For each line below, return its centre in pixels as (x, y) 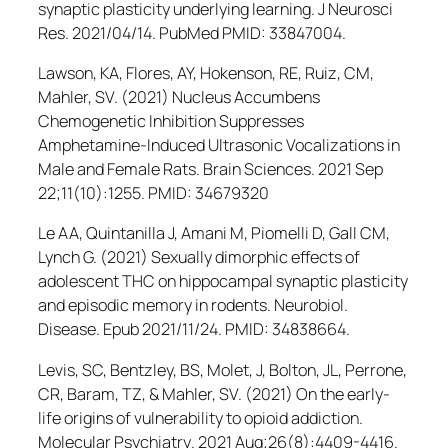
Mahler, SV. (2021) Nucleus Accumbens (179, 97)
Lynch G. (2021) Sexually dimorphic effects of (199, 257)
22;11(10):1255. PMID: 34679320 (153, 193)
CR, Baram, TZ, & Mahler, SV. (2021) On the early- (214, 393)
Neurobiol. (311, 305)
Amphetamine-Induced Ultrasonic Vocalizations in (219, 145)
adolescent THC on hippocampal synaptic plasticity (223, 281)
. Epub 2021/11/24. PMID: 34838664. (223, 329)
